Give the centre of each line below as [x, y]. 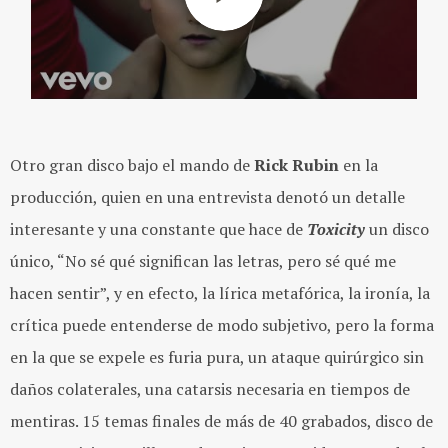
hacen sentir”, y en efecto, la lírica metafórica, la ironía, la [220, 292]
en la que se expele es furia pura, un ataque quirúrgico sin [217, 356]
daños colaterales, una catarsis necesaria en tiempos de [210, 388]
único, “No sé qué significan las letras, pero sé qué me [203, 260]
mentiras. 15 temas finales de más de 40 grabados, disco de [221, 420]
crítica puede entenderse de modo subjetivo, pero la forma [222, 324]
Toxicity [336, 228]
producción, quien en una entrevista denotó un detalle [207, 196]
